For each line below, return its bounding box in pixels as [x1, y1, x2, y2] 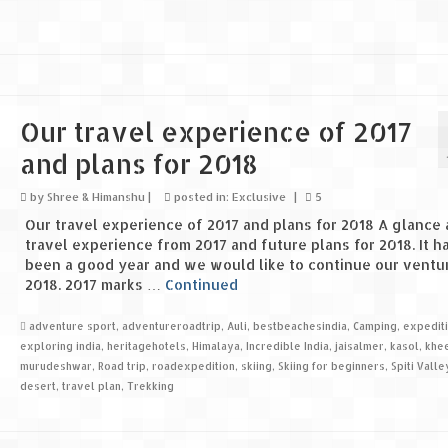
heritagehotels [106, 339, 186, 352]
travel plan [61, 379, 121, 392]
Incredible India [245, 339, 329, 352]
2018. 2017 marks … [24, 275, 165, 293]
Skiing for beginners [277, 359, 385, 372]
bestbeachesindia [252, 319, 347, 332]
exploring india [19, 339, 101, 352]
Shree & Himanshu [46, 189, 145, 204]
